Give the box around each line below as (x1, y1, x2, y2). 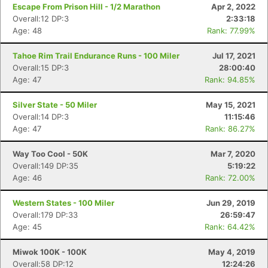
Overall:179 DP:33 (13, 210, 78, 220)
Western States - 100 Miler (13, 198, 114, 208)
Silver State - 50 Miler (13, 100, 97, 109)
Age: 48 (13, 26, 42, 35)
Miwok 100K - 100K (13, 247, 87, 257)
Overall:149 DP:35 (13, 161, 78, 170)
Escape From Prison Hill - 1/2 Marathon (13, 2, 160, 11)
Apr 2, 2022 (211, 2, 255, 11)
